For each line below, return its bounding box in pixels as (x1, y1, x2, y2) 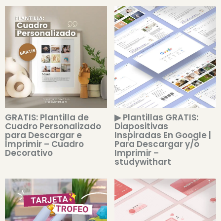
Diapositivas (114, 120, 168, 132)
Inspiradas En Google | (114, 129, 211, 141)
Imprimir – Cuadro (5, 138, 84, 150)
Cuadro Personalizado (5, 120, 101, 132)
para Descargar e (5, 129, 82, 141)
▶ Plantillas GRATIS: (114, 111, 198, 123)
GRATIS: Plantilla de (5, 111, 89, 123)
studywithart (114, 155, 171, 168)
